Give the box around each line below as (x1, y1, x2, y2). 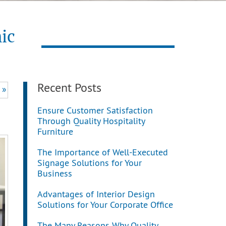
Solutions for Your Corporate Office (37, 200, 173, 211)
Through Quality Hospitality (37, 116, 145, 128)
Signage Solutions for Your (37, 158, 142, 169)
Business (37, 168, 72, 180)
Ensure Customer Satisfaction (37, 105, 153, 117)
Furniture (37, 127, 73, 138)
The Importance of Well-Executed (37, 147, 168, 159)
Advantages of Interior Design (37, 189, 155, 201)
